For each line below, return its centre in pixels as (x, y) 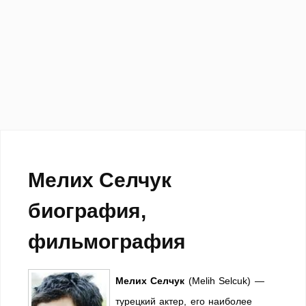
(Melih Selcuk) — (224, 281)
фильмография (107, 241)
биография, (87, 211)
